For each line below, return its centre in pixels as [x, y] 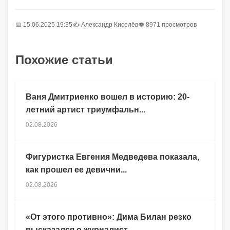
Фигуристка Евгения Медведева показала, [112, 157]
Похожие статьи [64, 60]
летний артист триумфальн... [85, 110]
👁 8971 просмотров [167, 25]
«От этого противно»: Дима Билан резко [109, 217]
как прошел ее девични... [76, 170]
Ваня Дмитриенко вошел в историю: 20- [108, 97]
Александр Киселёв [110, 25]
